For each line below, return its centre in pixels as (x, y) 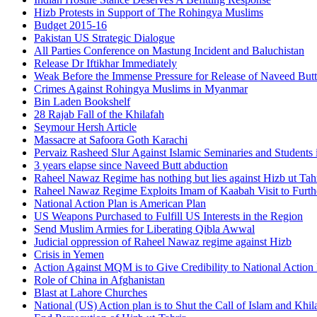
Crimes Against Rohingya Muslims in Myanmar (141, 88)
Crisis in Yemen (69, 254)
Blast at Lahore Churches (91, 292)
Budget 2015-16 (70, 25)
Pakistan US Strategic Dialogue (104, 38)
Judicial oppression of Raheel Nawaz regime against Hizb (163, 241)
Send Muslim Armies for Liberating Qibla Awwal (144, 229)
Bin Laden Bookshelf (82, 101)
